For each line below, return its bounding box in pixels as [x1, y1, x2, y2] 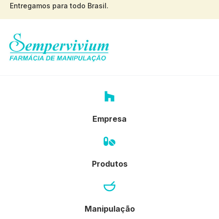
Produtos [91, 158, 128, 169]
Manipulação [84, 203, 135, 214]
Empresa [92, 113, 127, 124]
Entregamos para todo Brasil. [10, 1, 109, 10]
